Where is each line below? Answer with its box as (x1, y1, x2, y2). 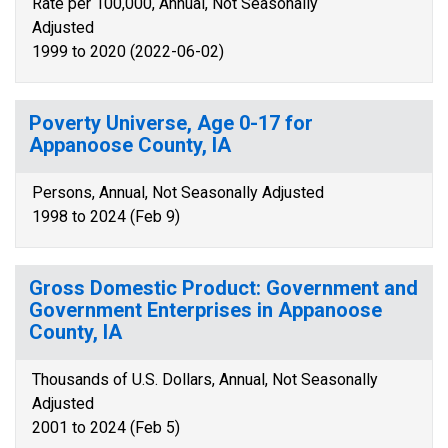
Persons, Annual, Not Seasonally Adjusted (32, 183, 324, 202)
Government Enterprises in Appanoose (29, 298, 382, 322)
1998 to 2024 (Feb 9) (32, 207, 180, 226)
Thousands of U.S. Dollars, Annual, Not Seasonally (32, 370, 378, 389)
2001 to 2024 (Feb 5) (32, 418, 180, 437)
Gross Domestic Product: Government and (29, 276, 418, 300)
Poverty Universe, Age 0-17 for (29, 111, 313, 135)
